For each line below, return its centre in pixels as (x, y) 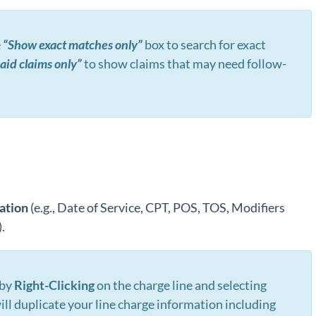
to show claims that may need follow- (184, 63)
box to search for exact (205, 44)
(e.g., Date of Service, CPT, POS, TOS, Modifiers (157, 207)
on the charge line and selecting (180, 285)
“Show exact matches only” (72, 44)
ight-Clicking (58, 285)
